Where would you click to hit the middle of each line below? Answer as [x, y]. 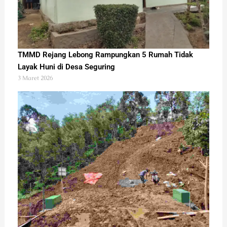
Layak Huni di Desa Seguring [66, 67]
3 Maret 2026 [35, 78]
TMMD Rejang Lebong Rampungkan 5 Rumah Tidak [105, 54]
